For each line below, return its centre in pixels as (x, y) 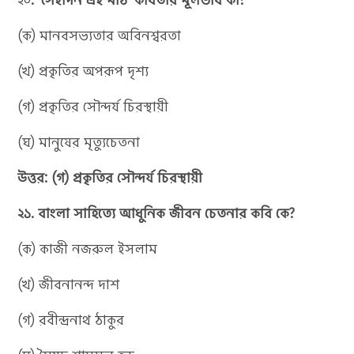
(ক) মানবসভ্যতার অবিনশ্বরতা (100, 35)
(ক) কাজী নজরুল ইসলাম (88, 249)
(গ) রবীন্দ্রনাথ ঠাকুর (71, 320)
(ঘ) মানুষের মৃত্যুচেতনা (79, 142)
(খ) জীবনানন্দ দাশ (69, 284)
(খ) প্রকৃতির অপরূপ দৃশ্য (83, 71)
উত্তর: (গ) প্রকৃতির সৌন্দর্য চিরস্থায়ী (110, 177)
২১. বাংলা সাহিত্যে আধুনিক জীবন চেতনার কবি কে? (156, 213)
